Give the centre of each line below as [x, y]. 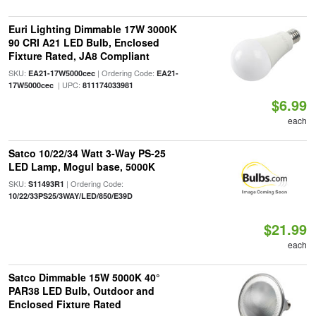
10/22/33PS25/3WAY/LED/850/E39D [70, 196]
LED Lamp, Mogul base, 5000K [81, 166]
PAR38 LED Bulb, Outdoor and [81, 291]
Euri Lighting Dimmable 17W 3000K [92, 29]
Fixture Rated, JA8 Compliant [79, 56]
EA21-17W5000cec [61, 73]
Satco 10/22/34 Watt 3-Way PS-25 [87, 153]
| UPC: [68, 85]
